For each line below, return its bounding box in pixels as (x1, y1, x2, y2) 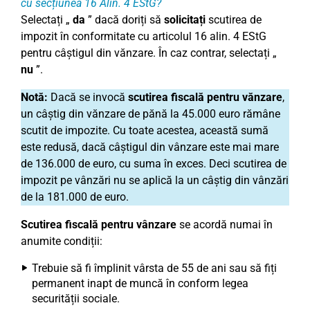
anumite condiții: (21, 235, 102, 248)
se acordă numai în (176, 218, 273, 231)
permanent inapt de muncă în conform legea (32, 277, 248, 290)
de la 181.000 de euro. (21, 190, 129, 203)
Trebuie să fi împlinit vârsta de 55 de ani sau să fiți (32, 262, 277, 275)
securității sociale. (32, 292, 120, 305)
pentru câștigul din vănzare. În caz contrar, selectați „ (21, 46, 277, 60)
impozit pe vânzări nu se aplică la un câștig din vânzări (21, 174, 289, 187)
